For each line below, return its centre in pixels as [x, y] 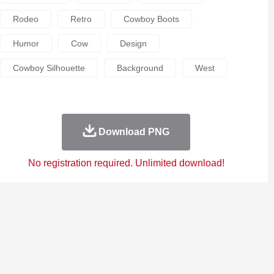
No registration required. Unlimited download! [126, 163]
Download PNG [134, 132]
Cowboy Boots [151, 19]
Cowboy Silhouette [49, 68]
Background [140, 68]
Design [133, 43]
